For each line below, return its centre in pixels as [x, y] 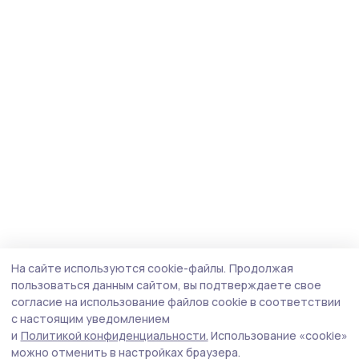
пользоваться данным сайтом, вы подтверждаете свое [166, 285]
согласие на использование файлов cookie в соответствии [176, 302]
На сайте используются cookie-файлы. [119, 268]
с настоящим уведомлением [91, 319]
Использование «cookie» [279, 335]
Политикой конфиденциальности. [114, 335]
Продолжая [261, 268]
